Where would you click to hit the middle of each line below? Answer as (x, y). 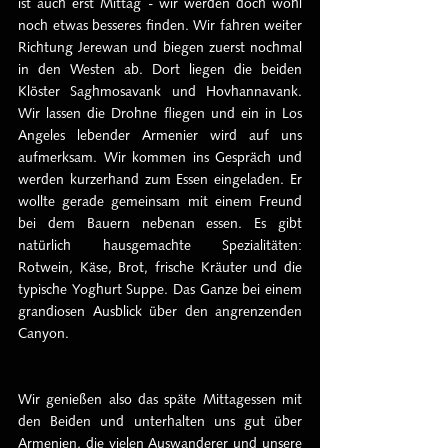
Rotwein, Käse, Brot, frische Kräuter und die (160, 267)
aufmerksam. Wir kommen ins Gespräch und (160, 157)
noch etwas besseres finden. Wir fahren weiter (160, 25)
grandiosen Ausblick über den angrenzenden (160, 311)
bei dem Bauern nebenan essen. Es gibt (160, 223)
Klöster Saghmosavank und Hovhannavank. (160, 91)
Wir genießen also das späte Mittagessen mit (160, 399)
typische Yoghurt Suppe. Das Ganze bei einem (160, 289)
